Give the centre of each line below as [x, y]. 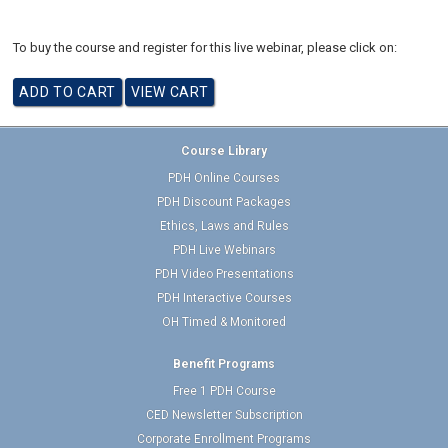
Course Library [224, 151]
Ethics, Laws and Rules [224, 226]
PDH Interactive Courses [224, 298]
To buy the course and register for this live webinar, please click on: [205, 47]
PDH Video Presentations [224, 274]
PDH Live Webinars [224, 250]
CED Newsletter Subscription [224, 415]
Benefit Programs [224, 364]
